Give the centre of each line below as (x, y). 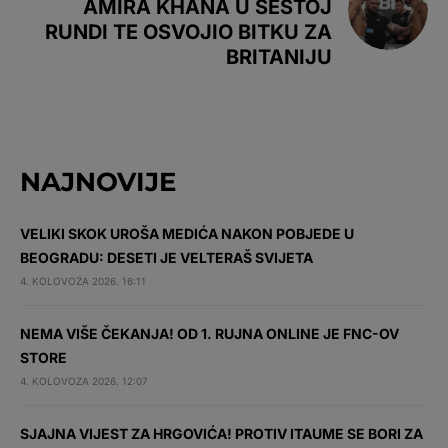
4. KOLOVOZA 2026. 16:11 (83, 281)
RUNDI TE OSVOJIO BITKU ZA (188, 32)
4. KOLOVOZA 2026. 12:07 (84, 381)
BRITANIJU (279, 57)
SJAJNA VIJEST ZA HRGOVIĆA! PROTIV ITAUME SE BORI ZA (221, 433)
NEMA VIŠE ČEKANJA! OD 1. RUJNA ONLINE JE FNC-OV (209, 333)
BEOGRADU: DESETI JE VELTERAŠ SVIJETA (166, 257)
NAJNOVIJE (98, 182)
